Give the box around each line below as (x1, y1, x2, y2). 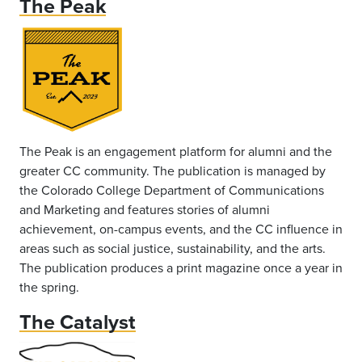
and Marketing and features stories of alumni (19, 200, 270, 219)
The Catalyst (19, 307, 136, 337)
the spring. (19, 278, 79, 297)
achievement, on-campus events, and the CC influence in (19, 220, 343, 238)
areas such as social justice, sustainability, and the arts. (19, 239, 326, 258)
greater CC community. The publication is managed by (19, 162, 326, 180)
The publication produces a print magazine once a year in (19, 259, 343, 277)
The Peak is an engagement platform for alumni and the (19, 142, 332, 161)
